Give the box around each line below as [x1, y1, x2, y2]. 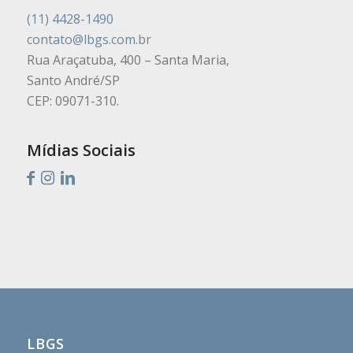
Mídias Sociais [26, 139, 136, 162]
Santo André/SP [26, 72, 120, 90]
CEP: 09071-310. [26, 92, 119, 110]
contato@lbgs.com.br [26, 31, 151, 49]
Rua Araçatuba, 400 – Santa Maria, [26, 51, 229, 69]
